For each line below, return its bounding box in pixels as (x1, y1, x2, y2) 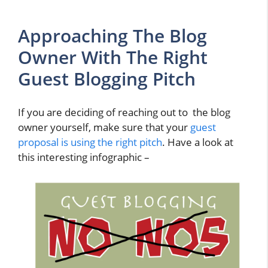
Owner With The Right (18, 44, 208, 69)
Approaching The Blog (18, 23, 207, 48)
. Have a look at (162, 135, 233, 150)
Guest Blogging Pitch (18, 66, 196, 91)
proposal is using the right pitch (18, 135, 162, 150)
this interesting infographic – (18, 150, 150, 165)
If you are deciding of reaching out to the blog (18, 105, 230, 120)
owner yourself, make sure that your (18, 120, 190, 135)
